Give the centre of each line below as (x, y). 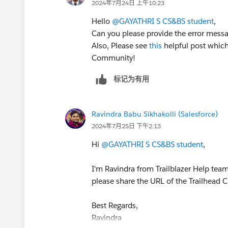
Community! (113, 58)
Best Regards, (115, 205)
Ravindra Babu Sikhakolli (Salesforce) (155, 114)
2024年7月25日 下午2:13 (126, 126)
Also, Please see (120, 45)
